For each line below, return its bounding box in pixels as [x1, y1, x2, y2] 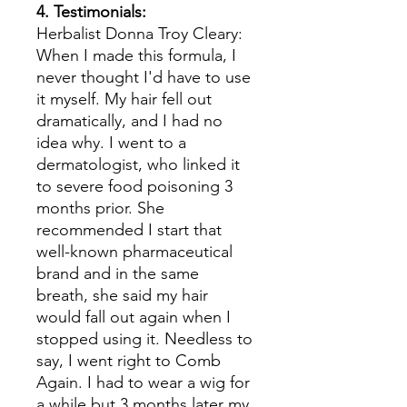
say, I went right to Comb [36, 351, 221, 371]
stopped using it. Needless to [36, 329, 253, 349]
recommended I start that [36, 220, 222, 240]
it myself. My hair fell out [36, 89, 212, 109]
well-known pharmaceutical [36, 242, 233, 262]
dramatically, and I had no [36, 111, 223, 131]
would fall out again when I [36, 307, 231, 327]
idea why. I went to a [36, 133, 186, 153]
